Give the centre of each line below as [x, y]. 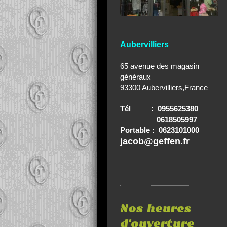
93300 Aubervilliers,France [164, 88]
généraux [136, 77]
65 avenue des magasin [160, 66]
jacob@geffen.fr [155, 142]
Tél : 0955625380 [159, 109]
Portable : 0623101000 [160, 130]
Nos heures [156, 209]
